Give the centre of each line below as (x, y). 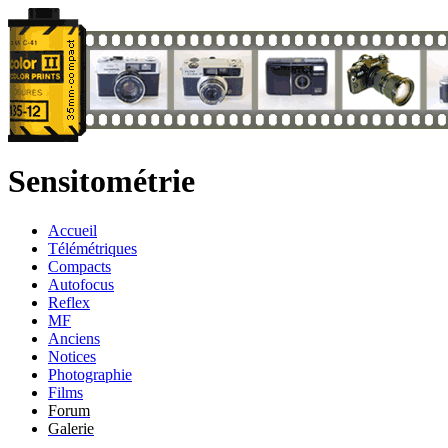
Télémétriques (92, 248)
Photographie (90, 374)
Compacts (79, 266)
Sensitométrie (101, 181)
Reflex (69, 302)
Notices (72, 356)
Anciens (74, 338)
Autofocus (81, 284)
